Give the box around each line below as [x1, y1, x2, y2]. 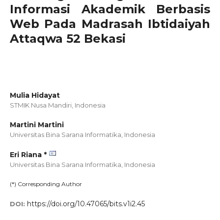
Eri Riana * [10, 150, 47, 159]
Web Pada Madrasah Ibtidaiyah [10, 17, 210, 31]
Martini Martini [10, 120, 64, 129]
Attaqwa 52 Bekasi [10, 31, 126, 46]
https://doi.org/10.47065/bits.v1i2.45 [27, 199, 145, 208]
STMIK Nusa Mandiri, [10, 101, 75, 109]
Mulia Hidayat [10, 91, 60, 100]
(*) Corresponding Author [10, 180, 82, 188]
